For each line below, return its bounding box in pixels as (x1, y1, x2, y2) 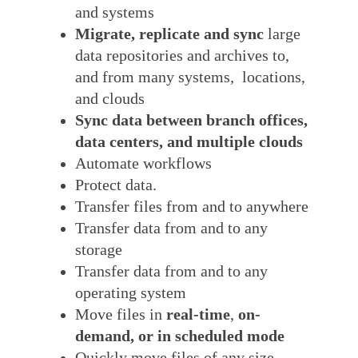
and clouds (74, 90, 145, 108)
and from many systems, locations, (74, 69, 305, 86)
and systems (74, 4, 154, 22)
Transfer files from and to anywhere (74, 198, 308, 216)
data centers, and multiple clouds (74, 133, 303, 151)
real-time (165, 306, 230, 324)
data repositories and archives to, (74, 47, 289, 65)
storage (74, 241, 122, 259)
